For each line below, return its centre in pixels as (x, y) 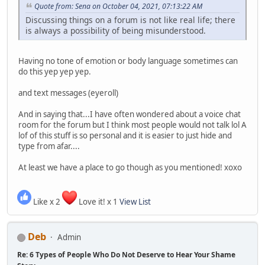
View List (135, 201)
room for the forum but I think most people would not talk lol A (132, 125)
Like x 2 (47, 201)
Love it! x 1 (98, 201)
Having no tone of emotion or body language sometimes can (128, 61)
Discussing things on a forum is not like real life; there (130, 20)
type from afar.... (49, 146)
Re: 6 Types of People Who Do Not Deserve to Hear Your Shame (126, 254)
